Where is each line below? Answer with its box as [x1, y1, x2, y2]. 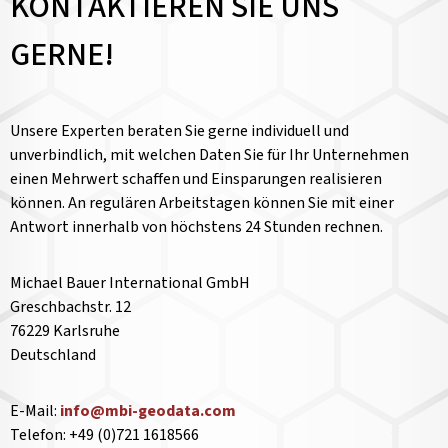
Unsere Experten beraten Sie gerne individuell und [10, 120, 349, 142]
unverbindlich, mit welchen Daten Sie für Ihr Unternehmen [10, 144, 409, 166]
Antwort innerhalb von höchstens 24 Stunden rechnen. [10, 216, 383, 238]
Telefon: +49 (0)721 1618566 [10, 424, 199, 446]
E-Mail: [10, 400, 60, 422]
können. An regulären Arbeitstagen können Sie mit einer [10, 192, 394, 214]
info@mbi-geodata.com [60, 400, 236, 422]
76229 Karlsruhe [10, 320, 120, 342]
